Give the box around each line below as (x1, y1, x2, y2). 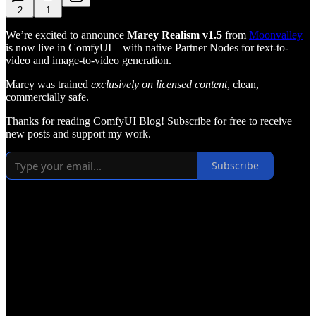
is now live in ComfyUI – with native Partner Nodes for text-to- (6, 41, 288, 54)
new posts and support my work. (6, 127, 151, 140)
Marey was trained (6, 78, 91, 90)
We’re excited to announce (6, 28, 127, 41)
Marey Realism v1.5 (127, 28, 225, 41)
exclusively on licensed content (91, 78, 227, 90)
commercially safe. (6, 90, 89, 103)
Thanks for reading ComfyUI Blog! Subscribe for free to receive (6, 114, 292, 127)
